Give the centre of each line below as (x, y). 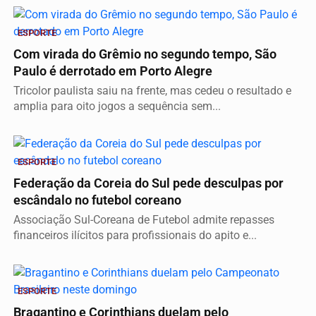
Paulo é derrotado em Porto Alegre (113, 71)
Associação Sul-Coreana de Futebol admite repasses (144, 219)
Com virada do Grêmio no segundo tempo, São (145, 54)
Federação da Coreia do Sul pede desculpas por (148, 183)
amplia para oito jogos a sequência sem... (117, 106)
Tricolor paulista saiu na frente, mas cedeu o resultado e (152, 90)
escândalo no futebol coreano (97, 200)
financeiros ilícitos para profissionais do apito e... (135, 235)
